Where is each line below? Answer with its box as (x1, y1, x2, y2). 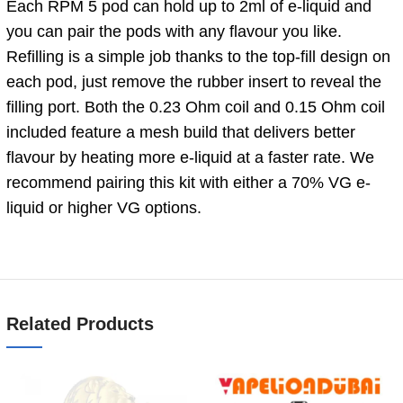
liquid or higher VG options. (6, 198, 201, 217)
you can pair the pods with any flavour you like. (6, 22, 342, 40)
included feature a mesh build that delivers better (6, 122, 355, 141)
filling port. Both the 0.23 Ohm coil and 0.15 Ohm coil (6, 97, 385, 116)
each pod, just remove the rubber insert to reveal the (6, 72, 381, 91)
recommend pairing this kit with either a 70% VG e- (6, 173, 371, 192)
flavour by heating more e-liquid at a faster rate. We (6, 148, 374, 166)
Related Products (6, 313, 154, 334)
